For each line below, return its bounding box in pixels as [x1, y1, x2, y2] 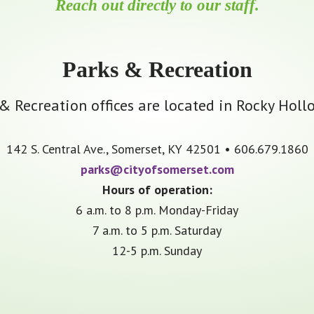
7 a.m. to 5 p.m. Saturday [93, 222, 221, 239]
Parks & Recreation [62, 57, 252, 83]
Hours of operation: [102, 182, 212, 198]
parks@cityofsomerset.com [80, 161, 234, 178]
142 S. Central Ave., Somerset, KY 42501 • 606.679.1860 [6, 141, 308, 158]
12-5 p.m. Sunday [112, 243, 202, 259]
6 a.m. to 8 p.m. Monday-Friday [76, 202, 238, 219]
